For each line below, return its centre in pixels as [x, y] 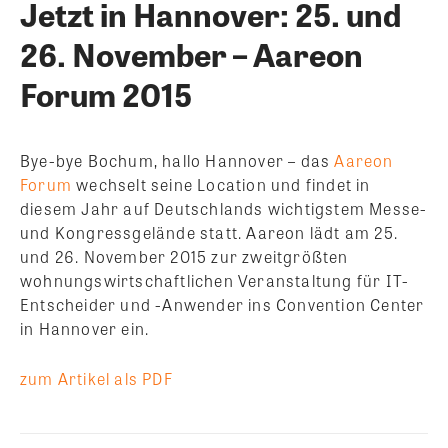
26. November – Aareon [191, 54]
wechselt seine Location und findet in [221, 185]
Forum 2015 [106, 94]
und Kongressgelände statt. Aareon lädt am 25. [209, 233]
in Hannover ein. [85, 329]
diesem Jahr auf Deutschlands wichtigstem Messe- [224, 209]
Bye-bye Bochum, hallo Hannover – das [177, 161]
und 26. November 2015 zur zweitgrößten [184, 257]
